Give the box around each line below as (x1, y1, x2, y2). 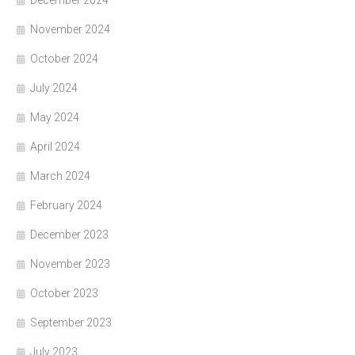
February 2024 (30, 199, 102, 212)
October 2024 (30, 52, 98, 66)
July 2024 (30, 82, 78, 95)
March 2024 (30, 170, 90, 183)
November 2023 (30, 258, 110, 271)
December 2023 (30, 228, 109, 242)
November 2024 (30, 23, 110, 36)
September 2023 (30, 316, 112, 330)
